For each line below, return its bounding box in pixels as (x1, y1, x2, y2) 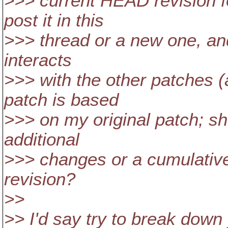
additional (4, 130, 79, 149)
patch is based (4, 90, 119, 109)
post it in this (4, 11, 104, 30)
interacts (4, 50, 72, 70)
